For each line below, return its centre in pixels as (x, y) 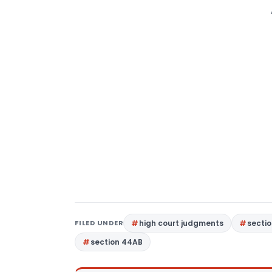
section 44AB (117, 242)
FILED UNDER (99, 223)
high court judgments (182, 223)
